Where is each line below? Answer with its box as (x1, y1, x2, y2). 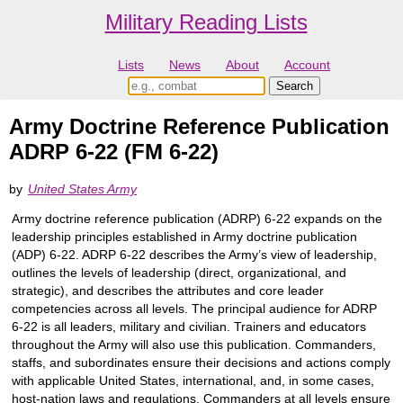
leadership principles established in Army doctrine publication (12, 228, 357, 244)
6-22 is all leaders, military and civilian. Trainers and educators (12, 318, 366, 334)
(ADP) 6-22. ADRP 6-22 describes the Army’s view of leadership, (12, 246, 377, 262)
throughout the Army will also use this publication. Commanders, (12, 336, 376, 352)
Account (284, 58, 330, 73)
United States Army (28, 181, 137, 196)
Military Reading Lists (104, 10, 308, 34)
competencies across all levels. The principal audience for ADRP (12, 300, 377, 316)
